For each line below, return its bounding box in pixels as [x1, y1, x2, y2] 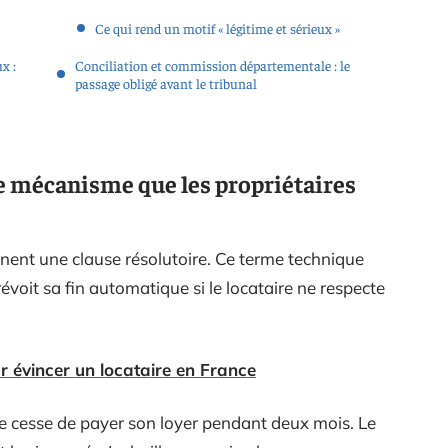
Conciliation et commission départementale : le [75, 56, 350, 74]
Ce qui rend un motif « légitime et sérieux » [95, 19, 340, 37]
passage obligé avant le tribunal [75, 74, 257, 92]
